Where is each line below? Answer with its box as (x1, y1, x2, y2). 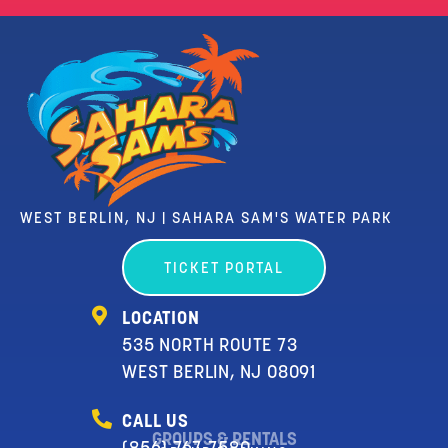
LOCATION (122, 310, 200, 330)
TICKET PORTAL (164, 262, 284, 278)
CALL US (122, 413, 189, 433)
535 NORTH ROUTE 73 (122, 337, 298, 357)
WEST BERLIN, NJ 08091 (122, 364, 317, 384)
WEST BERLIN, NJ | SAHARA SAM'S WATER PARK (20, 212, 393, 228)
